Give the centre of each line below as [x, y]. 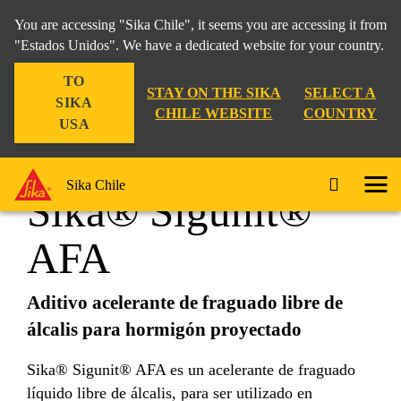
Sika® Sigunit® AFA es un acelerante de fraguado [191, 369]
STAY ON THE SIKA [213, 93]
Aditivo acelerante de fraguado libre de [185, 303]
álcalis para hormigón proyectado [164, 329]
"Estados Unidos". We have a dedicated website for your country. [199, 45]
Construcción [59, 91]
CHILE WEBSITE [214, 113]
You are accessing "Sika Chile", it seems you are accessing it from [200, 25]
